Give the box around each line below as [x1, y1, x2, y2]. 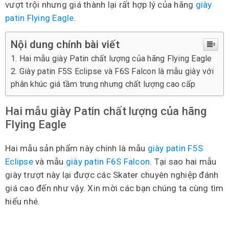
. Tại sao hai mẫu [150, 156, 217, 167]
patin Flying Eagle [5, 13, 74, 24]
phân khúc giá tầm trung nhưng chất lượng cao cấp [11, 79, 195, 89]
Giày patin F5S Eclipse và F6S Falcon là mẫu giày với [19, 66, 214, 77]
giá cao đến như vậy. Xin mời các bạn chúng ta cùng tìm [5, 183, 224, 194]
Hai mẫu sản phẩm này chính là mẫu [5, 143, 148, 154]
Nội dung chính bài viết [11, 38, 120, 51]
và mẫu [33, 156, 66, 167]
